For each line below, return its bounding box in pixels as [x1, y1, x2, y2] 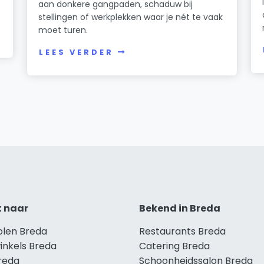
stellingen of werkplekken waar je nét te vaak [38, 11, 223, 23]
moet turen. [38, 24, 88, 36]
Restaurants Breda [139, 224, 226, 238]
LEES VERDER [39, 47, 114, 58]
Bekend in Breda [139, 201, 220, 215]
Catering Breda [139, 239, 210, 253]
